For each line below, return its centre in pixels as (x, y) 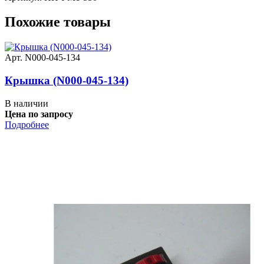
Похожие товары (58, 22)
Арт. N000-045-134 (42, 58)
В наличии (27, 103)
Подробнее (27, 124)
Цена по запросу (39, 114)
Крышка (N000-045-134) (67, 81)
